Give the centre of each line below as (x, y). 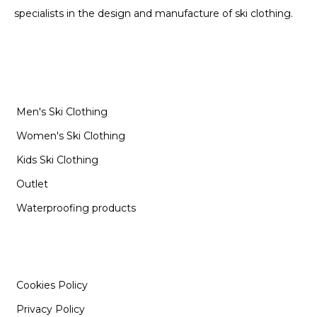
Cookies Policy (52, 285)
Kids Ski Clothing (57, 160)
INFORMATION (74, 251)
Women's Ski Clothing (71, 136)
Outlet (32, 184)
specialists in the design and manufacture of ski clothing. (154, 13)
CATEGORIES (65, 78)
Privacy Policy (51, 309)
